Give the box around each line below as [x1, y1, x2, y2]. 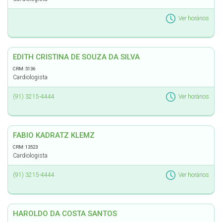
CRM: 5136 [13, 66, 35, 71]
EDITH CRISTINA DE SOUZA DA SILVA [13, 53, 140, 61]
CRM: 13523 [13, 144, 38, 150]
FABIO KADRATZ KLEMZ [13, 131, 95, 140]
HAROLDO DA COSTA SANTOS [13, 209, 117, 218]
